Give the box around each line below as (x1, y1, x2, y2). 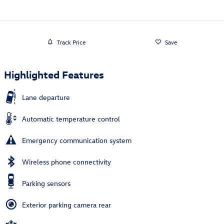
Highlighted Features (4, 67, 104, 81)
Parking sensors (22, 178, 70, 188)
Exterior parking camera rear (22, 200, 111, 210)
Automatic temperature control (22, 114, 120, 124)
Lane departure (22, 92, 70, 102)
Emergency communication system (22, 135, 131, 145)
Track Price (56, 37, 85, 46)
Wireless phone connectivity (22, 157, 111, 167)
